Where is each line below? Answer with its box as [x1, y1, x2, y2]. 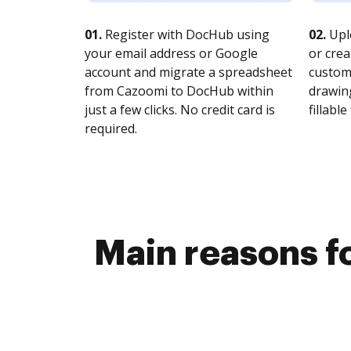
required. [85, 120, 137, 137]
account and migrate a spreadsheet [85, 63, 292, 81]
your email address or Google [85, 45, 258, 62]
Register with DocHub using [102, 26, 270, 43]
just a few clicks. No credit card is [85, 101, 275, 118]
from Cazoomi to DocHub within [85, 82, 273, 100]
